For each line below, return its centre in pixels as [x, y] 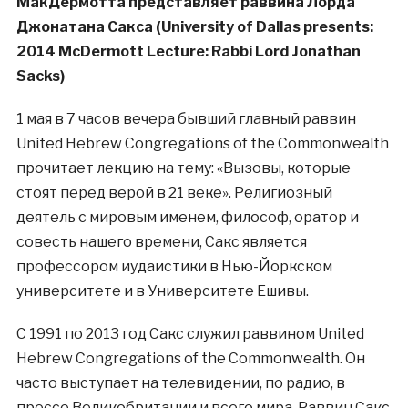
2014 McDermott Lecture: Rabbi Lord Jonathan [188, 52]
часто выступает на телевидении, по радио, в [180, 383]
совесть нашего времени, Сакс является [161, 242]
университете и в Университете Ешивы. [162, 291]
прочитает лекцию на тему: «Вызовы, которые [183, 168]
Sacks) [40, 76]
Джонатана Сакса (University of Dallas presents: [194, 27]
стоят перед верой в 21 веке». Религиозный [174, 193]
